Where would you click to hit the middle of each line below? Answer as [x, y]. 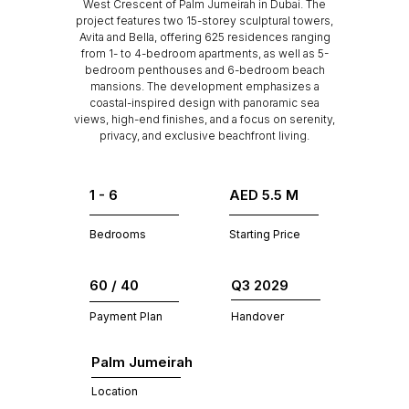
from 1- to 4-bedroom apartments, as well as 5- [204, 53]
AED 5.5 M [264, 195]
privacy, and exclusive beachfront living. [204, 136]
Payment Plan [126, 316]
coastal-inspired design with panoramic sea [204, 103]
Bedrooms [118, 234]
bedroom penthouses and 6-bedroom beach [204, 70]
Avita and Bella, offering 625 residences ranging [204, 37]
